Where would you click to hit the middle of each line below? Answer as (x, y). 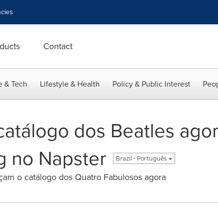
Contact (58, 46)
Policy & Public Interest (151, 84)
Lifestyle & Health (70, 84)
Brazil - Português (142, 158)
